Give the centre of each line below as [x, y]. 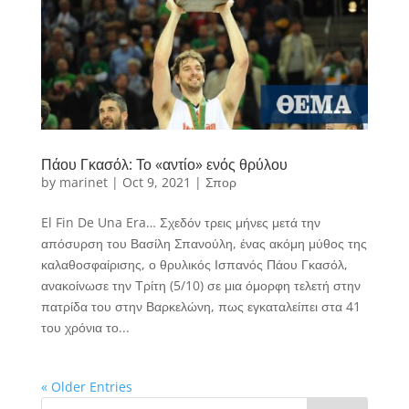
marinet [83, 182]
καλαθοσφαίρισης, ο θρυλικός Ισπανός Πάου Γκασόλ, [194, 264]
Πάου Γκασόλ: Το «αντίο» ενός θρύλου [164, 164]
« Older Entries [86, 386]
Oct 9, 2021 [156, 182]
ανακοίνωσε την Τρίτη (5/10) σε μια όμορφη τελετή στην [200, 285]
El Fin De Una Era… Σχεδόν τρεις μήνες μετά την [182, 222]
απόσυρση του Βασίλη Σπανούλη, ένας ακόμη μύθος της [204, 243]
